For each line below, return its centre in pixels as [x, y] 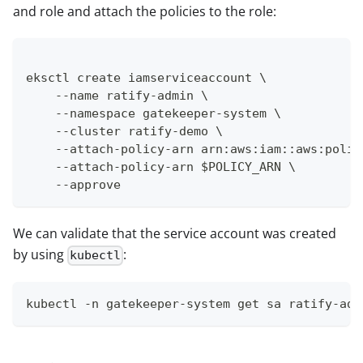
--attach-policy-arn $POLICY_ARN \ [161, 167]
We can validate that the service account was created [175, 234]
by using [40, 255]
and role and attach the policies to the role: [145, 12]
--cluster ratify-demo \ [124, 132]
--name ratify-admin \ [117, 96]
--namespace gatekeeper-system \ [154, 114]
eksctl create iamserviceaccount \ [146, 78]
